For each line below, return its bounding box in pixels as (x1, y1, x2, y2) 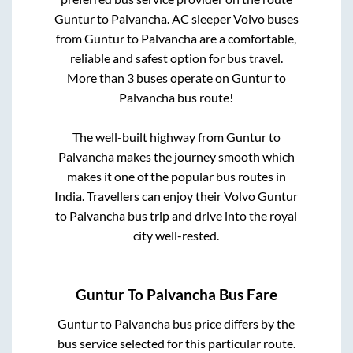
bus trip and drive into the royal (125, 207, 298, 223)
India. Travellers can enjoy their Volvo (54, 188, 258, 203)
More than (66, 69, 127, 85)
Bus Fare (216, 286, 277, 304)
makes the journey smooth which (113, 148, 295, 164)
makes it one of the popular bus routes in (66, 168, 286, 184)
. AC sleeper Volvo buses (166, 10, 299, 26)
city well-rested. (133, 227, 220, 243)
